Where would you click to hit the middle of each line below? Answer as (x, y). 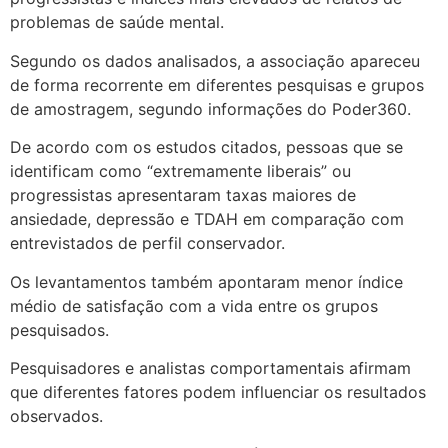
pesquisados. (59, 329)
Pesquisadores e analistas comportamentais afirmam (210, 367)
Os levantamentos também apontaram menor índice (206, 281)
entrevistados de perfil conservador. (147, 243)
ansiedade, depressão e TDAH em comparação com (207, 219)
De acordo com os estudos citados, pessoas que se (206, 147)
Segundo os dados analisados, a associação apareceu (215, 60)
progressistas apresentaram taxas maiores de (183, 195)
